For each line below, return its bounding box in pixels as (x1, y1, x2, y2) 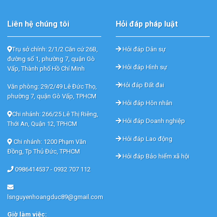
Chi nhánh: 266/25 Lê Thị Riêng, (12, 110, 98, 118)
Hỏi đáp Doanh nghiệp (121, 117, 185, 124)
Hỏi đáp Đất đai (121, 81, 164, 89)
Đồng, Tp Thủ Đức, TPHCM (7, 147, 80, 155)
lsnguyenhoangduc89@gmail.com (7, 193, 103, 201)
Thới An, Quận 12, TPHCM (7, 120, 77, 127)
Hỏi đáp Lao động (121, 135, 172, 142)
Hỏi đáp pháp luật (116, 19, 178, 29)
